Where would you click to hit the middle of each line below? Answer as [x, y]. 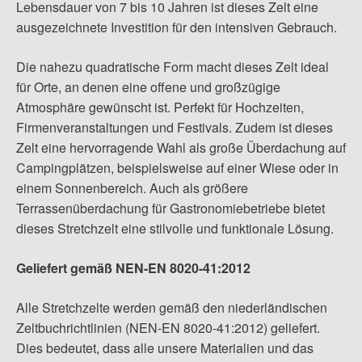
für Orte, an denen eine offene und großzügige [148, 87]
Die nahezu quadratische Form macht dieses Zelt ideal [173, 67]
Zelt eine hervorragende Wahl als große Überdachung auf [181, 148]
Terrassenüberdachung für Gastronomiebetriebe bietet [170, 208]
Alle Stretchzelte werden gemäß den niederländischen [172, 308]
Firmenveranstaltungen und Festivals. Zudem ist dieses [175, 128]
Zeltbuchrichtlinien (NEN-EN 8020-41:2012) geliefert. [168, 328]
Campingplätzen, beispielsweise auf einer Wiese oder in [177, 168]
